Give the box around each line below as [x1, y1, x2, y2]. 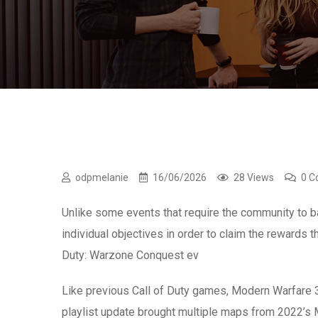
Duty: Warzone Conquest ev [62, 248, 199, 262]
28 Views [234, 171, 274, 183]
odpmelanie [75, 171, 128, 183]
